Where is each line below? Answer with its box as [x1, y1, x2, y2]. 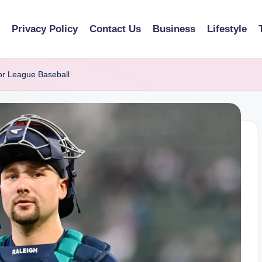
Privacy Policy [12, 23, 78, 35]
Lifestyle [207, 23, 247, 35]
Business [153, 23, 195, 35]
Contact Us [89, 23, 141, 35]
